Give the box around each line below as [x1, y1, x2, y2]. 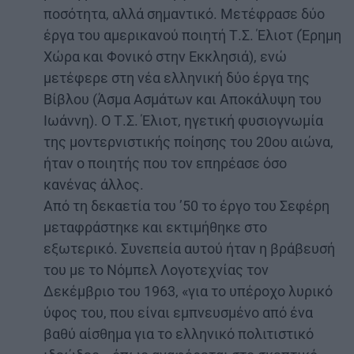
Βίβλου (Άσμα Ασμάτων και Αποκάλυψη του [43, 90, 322, 107]
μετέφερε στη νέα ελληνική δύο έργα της [43, 69, 310, 86]
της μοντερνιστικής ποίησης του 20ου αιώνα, [43, 133, 333, 150]
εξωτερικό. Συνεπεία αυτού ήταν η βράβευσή [43, 239, 335, 257]
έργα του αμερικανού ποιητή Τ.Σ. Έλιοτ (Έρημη [43, 26, 341, 43]
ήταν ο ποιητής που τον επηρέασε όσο [43, 154, 287, 171]
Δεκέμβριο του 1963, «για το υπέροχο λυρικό [43, 282, 333, 299]
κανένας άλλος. [43, 175, 144, 193]
